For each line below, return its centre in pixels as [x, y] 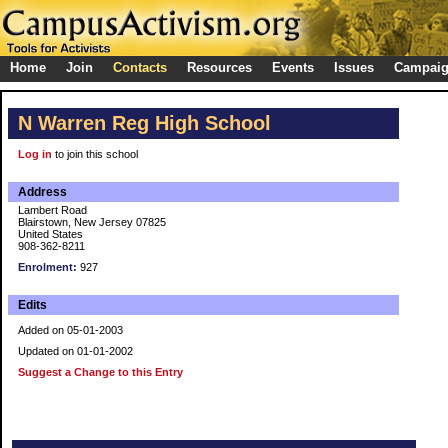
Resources [219, 67]
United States [50, 234]
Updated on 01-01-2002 [75, 351]
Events [293, 67]
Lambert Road [52, 210]
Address [42, 192]
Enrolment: [47, 267]
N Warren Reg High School [144, 123]
